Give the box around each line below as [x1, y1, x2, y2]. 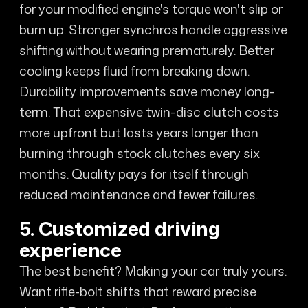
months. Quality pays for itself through [19, 165, 249, 184]
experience [19, 236, 122, 263]
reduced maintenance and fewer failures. [19, 186, 258, 204]
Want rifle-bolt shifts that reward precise [19, 282, 256, 300]
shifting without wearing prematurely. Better [19, 41, 274, 60]
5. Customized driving [19, 214, 220, 242]
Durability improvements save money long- [19, 82, 274, 101]
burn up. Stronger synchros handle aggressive [19, 21, 287, 39]
